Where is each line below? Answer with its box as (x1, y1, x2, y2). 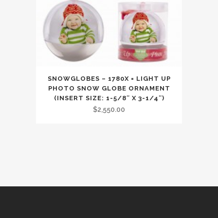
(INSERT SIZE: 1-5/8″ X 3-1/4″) (54, 94, 164, 102)
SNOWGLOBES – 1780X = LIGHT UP (47, 75, 171, 83)
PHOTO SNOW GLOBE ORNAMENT (48, 85, 170, 92)
